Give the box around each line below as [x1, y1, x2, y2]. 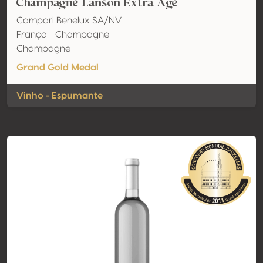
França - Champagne [16, 30, 109, 39]
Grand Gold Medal [16, 63, 99, 72]
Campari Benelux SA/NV [16, 16, 122, 25]
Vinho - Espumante [16, 91, 103, 100]
